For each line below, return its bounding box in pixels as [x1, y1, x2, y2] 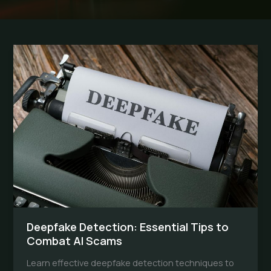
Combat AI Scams [27, 233, 123, 249]
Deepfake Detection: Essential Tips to [27, 220, 229, 235]
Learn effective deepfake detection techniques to [27, 256, 235, 269]
